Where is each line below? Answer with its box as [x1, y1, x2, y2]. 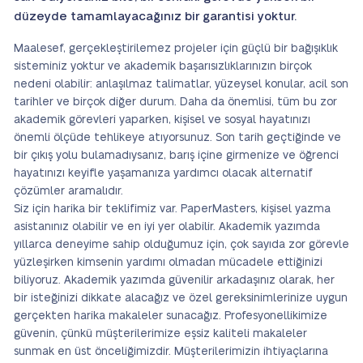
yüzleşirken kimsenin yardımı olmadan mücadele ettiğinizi [14, 257, 322, 268]
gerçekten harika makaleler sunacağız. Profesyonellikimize [14, 310, 327, 322]
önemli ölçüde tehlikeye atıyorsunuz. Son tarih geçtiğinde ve [14, 132, 341, 143]
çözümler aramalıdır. [14, 186, 123, 197]
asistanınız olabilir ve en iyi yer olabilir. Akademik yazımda [14, 221, 320, 233]
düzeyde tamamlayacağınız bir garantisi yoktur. [14, 11, 297, 23]
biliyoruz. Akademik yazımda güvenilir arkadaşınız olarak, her [14, 275, 335, 286]
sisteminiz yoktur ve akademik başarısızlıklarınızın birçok [14, 61, 312, 72]
